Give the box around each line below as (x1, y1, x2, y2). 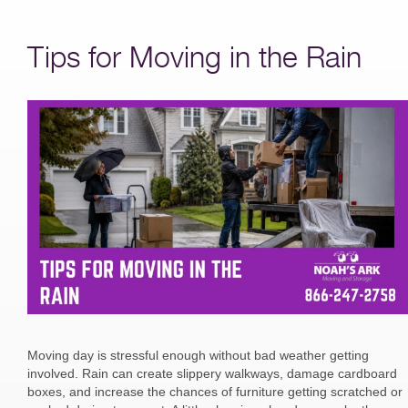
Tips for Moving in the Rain (27, 39, 362, 75)
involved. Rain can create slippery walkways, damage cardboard (27, 366, 397, 382)
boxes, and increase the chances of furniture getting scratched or (27, 384, 403, 400)
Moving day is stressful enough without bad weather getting (27, 348, 369, 363)
